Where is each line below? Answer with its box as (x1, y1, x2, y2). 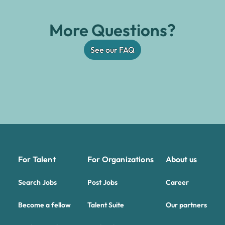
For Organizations (87, 154, 154, 164)
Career (165, 178, 189, 187)
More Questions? (49, 20, 176, 41)
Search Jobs (18, 178, 57, 187)
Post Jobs (87, 178, 118, 187)
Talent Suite (87, 200, 125, 209)
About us (165, 154, 197, 164)
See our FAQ (90, 44, 135, 55)
